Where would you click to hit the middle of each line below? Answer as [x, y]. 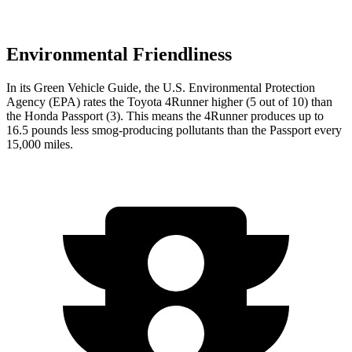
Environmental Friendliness [119, 54]
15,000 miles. [40, 144]
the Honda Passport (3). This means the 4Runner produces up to [165, 115]
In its [20, 87]
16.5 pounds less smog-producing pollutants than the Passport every [174, 130]
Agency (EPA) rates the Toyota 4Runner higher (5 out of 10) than [169, 101]
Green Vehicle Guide [86, 87]
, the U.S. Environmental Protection [227, 87]
